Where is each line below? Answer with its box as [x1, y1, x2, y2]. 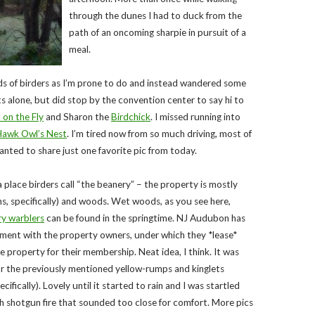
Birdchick [111, 111, 150, 122]
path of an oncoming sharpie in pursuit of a [69, 27, 246, 38]
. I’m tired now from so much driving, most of [67, 128, 252, 139]
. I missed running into [150, 111, 240, 122]
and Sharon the [44, 111, 111, 122]
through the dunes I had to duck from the [69, 10, 242, 21]
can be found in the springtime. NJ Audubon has [44, 212, 245, 224]
